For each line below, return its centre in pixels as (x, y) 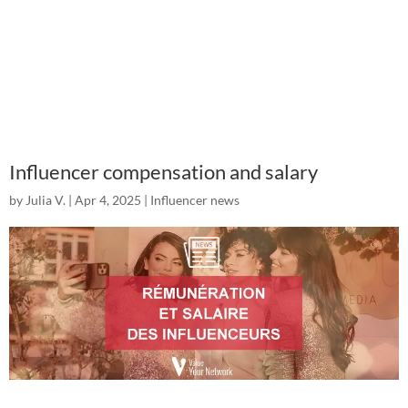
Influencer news (195, 200)
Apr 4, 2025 (108, 200)
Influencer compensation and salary (163, 172)
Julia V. (46, 200)
